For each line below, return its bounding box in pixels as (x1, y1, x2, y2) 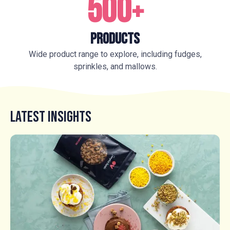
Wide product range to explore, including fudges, (28, 49, 202, 60)
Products (90, 30, 140, 49)
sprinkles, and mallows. (73, 62, 157, 72)
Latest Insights (10, 108, 91, 127)
